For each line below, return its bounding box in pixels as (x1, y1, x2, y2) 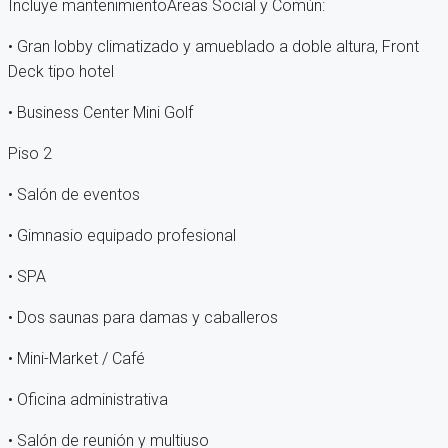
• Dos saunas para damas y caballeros (8, 308, 278, 328)
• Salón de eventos (8, 185, 140, 205)
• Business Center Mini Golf (8, 103, 193, 123)
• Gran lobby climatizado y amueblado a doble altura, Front (8, 37, 419, 57)
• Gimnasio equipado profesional (8, 226, 236, 246)
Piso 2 (8, 144, 52, 164)
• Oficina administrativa (8, 390, 168, 410)
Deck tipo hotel (8, 62, 114, 82)
